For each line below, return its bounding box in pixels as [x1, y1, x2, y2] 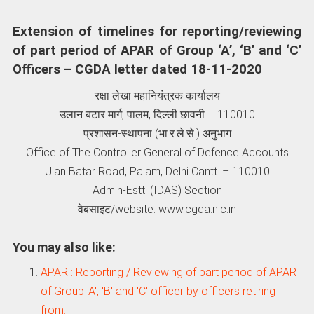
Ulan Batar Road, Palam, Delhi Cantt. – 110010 [44, 164, 270, 178]
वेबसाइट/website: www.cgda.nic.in [78, 202, 236, 216]
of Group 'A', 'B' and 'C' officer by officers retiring [40, 284, 275, 298]
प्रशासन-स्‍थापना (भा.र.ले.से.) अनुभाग [83, 126, 231, 140]
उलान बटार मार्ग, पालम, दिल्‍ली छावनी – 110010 [59, 107, 255, 121]
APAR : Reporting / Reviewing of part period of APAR [40, 265, 296, 279]
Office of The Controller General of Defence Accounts [25, 145, 289, 159]
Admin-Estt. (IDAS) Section [92, 183, 222, 197]
